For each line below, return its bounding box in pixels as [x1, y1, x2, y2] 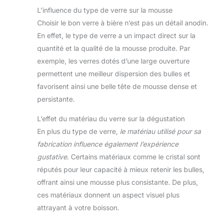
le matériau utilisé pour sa [120, 127, 201, 135]
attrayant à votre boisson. [37, 203, 119, 212]
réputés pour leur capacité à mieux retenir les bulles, [37, 165, 204, 174]
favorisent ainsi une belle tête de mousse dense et [37, 82, 197, 90]
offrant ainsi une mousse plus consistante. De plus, [37, 177, 198, 186]
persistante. [37, 94, 75, 103]
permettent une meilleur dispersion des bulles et [37, 69, 190, 78]
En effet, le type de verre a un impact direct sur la [37, 31, 196, 40]
